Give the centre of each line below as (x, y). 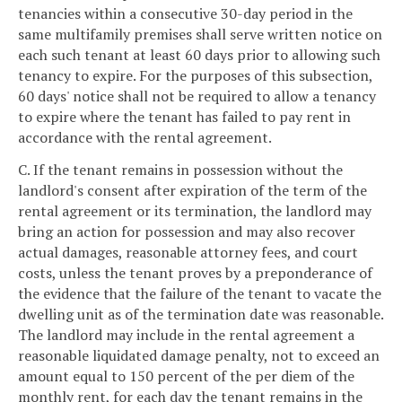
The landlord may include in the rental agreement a (186, 334)
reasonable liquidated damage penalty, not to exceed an (199, 355)
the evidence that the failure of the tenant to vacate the (200, 293)
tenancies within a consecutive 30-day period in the (185, 13)
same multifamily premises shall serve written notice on (200, 34)
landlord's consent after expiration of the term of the (192, 190)
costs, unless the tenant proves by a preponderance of (195, 272)
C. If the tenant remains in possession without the (180, 169)
